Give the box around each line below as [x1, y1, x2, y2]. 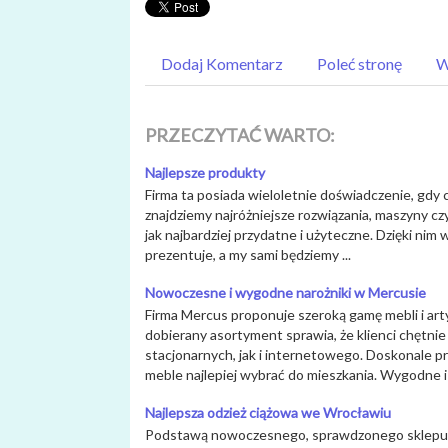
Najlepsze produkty [145, 164, 265, 182]
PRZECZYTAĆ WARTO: [145, 124, 335, 147]
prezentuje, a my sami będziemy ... [145, 246, 351, 264]
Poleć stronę [317, 54, 402, 74]
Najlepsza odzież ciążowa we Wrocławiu [145, 404, 391, 422]
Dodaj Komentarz [161, 54, 283, 74]
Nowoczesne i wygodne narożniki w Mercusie [145, 284, 426, 302]
